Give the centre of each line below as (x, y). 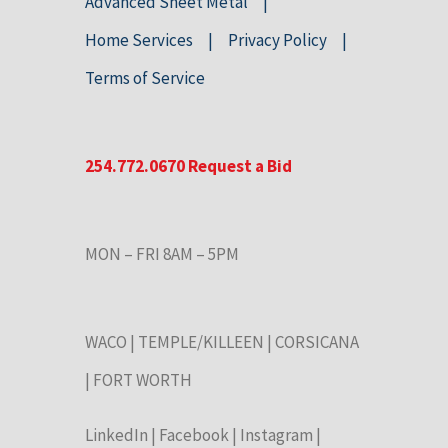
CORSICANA (317, 341)
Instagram (276, 434)
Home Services (139, 39)
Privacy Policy (277, 39)
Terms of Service (145, 77)
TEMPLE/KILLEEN (201, 341)
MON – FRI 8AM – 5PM (162, 253)
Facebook (194, 434)
